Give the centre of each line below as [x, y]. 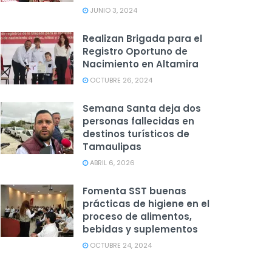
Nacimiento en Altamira [141, 64]
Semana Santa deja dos [142, 108]
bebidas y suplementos [140, 229]
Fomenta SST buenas [134, 191]
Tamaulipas [112, 147]
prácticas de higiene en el [146, 204]
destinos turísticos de [136, 134]
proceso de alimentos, [137, 216]
